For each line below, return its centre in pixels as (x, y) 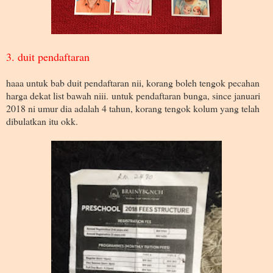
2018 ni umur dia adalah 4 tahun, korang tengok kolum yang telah (133, 108)
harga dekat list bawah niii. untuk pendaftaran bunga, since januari (133, 95)
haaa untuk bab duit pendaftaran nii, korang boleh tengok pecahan (133, 82)
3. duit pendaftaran (48, 56)
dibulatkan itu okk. (42, 121)
